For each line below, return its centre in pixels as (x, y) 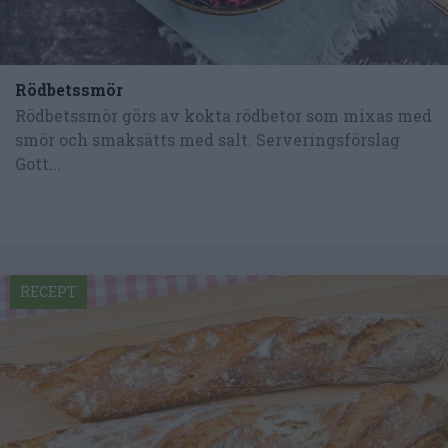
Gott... (38, 164)
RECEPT (48, 291)
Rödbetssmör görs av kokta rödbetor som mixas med (223, 116)
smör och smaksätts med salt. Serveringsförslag (207, 140)
